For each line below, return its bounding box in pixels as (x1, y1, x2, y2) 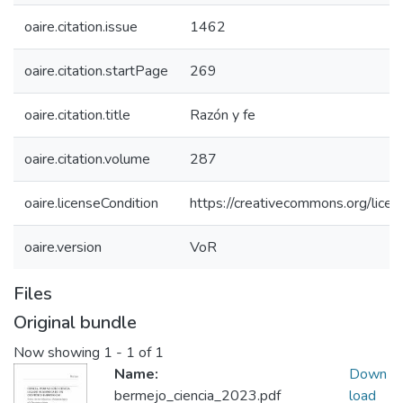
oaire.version (24, 237, 102, 257)
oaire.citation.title (24, 105, 130, 125)
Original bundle (13, 310, 137, 335)
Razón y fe (190, 105, 255, 125)
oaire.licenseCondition (24, 193, 158, 213)
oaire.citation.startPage (24, 61, 168, 81)
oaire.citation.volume (24, 149, 150, 169)
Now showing (13, 343, 103, 363)
